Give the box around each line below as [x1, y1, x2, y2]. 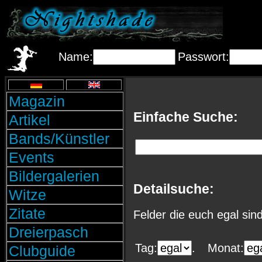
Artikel [9, 112, 50, 128]
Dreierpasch [9, 224, 88, 240]
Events [9, 149, 54, 166]
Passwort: [178, 50, 229, 63]
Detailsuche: [133, 181, 214, 196]
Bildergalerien [9, 168, 99, 184]
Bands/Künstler [9, 130, 109, 147]
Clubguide [9, 243, 75, 259]
